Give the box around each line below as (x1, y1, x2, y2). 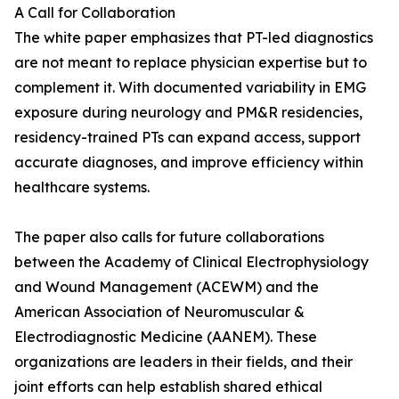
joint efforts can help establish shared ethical (14, 378, 322, 396)
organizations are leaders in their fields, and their (14, 353, 353, 371)
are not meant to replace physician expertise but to (14, 53, 367, 72)
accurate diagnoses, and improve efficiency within (14, 153, 363, 172)
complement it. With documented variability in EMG (14, 78, 366, 97)
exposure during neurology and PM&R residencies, (14, 103, 362, 122)
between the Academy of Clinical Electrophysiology (14, 253, 369, 272)
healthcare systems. (14, 178, 150, 197)
